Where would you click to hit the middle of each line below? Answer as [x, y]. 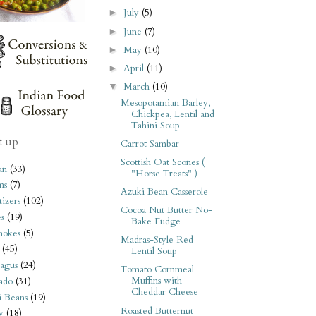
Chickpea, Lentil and [172, 114]
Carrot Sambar [150, 144]
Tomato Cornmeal [157, 270]
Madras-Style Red [157, 240]
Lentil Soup [154, 251]
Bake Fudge [156, 222]
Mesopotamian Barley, [165, 103]
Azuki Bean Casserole [164, 192]
